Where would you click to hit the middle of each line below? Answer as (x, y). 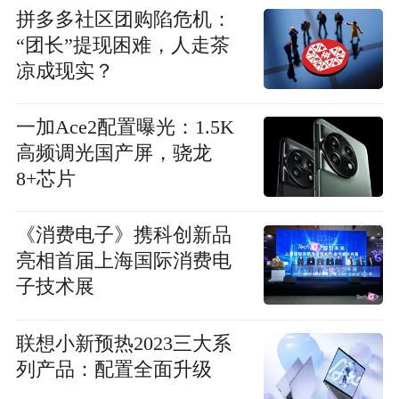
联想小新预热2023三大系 (123, 343)
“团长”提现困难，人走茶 (122, 45)
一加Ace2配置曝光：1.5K (125, 127)
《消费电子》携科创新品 (123, 236)
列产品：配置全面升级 (114, 369)
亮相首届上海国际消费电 (123, 261)
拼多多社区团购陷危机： (123, 19)
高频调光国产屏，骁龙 (114, 153)
